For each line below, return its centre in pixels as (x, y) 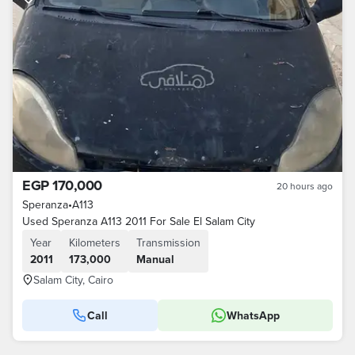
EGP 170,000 (62, 185)
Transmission (168, 242)
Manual (155, 259)
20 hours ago (305, 186)
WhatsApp (253, 315)
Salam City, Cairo (73, 280)
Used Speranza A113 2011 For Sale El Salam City (139, 221)
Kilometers (95, 242)
